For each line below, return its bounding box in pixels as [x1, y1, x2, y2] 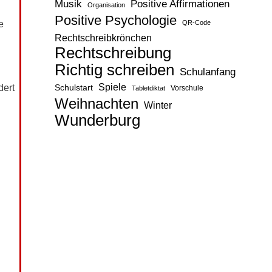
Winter [143, 100, 172, 110]
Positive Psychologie [54, 12, 177, 28]
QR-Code [182, 18, 211, 26]
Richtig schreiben [54, 60, 174, 79]
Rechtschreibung [54, 44, 171, 61]
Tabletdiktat [131, 84, 165, 92]
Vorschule [170, 83, 203, 92]
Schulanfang [179, 66, 236, 78]
